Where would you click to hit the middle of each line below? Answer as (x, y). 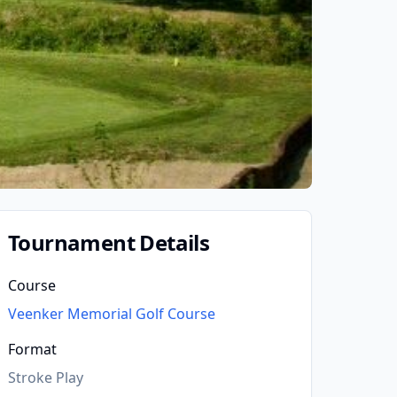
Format (32, 349)
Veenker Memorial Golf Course (112, 314)
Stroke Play (46, 378)
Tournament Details (109, 242)
